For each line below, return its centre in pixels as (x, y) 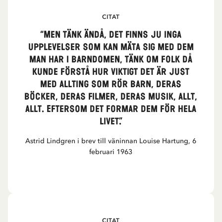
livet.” (111, 122)
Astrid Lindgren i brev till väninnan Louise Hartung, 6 (111, 141)
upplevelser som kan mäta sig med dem (111, 47)
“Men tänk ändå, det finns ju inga (111, 35)
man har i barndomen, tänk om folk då (111, 60)
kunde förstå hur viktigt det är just (111, 72)
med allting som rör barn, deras (111, 84)
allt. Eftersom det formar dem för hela (111, 109)
